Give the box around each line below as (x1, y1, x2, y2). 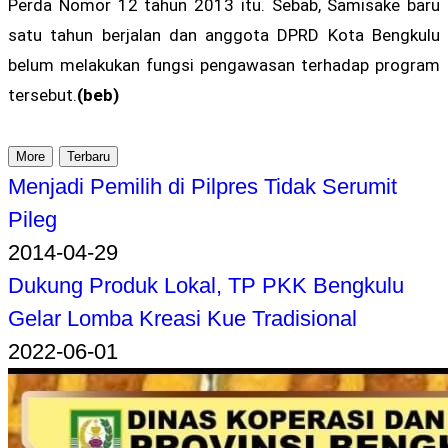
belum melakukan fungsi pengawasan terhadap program (8, 54, 440, 75)
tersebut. (8, 84, 77, 105)
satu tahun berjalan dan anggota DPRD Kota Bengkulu (8, 24, 440, 45)
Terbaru (67, 149, 110, 165)
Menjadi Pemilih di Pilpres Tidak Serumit (8, 174, 397, 200)
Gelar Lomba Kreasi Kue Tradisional (8, 306, 357, 332)
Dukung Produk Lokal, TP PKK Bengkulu (8, 273, 404, 299)
